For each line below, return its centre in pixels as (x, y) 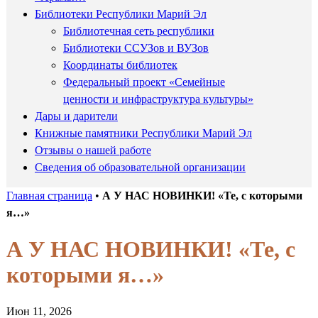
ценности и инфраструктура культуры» (158, 99)
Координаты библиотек (120, 65)
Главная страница (49, 195)
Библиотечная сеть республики (138, 31)
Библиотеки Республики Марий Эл (120, 13)
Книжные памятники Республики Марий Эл (143, 133)
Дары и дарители (76, 116)
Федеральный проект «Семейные (144, 82)
